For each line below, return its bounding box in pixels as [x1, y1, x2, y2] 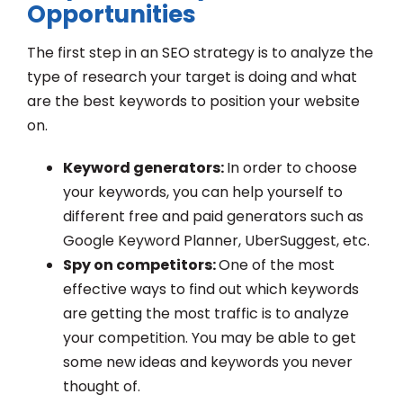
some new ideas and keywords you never [63, 351, 353, 372]
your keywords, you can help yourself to [63, 181, 343, 202]
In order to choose [227, 157, 357, 178]
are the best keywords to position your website [27, 90, 360, 112]
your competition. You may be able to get [63, 327, 356, 348]
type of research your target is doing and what [27, 66, 357, 87]
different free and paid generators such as [63, 205, 363, 227]
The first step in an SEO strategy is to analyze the [27, 41, 373, 63]
